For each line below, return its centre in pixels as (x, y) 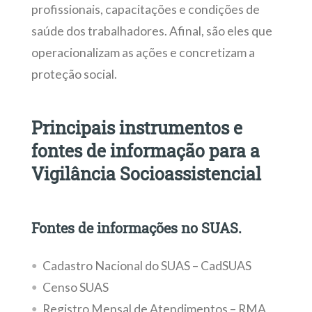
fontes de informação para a (145, 150)
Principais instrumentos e (136, 127)
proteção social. (74, 74)
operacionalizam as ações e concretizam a (143, 52)
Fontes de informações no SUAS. (136, 227)
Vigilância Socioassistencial (146, 173)
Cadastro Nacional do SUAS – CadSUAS (147, 265)
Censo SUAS (75, 287)
